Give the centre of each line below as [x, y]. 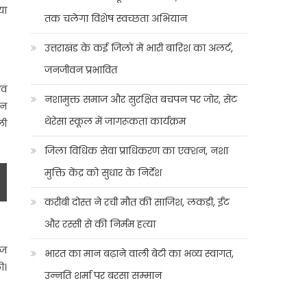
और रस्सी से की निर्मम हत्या [100, 224]
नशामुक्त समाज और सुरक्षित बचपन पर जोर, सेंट [141, 99]
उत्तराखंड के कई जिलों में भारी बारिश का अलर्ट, [139, 48]
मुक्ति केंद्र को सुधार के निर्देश [103, 173]
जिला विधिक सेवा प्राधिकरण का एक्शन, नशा [137, 151]
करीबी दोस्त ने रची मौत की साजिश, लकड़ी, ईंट [137, 202]
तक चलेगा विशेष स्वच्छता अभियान [116, 19]
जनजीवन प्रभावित [81, 70]
